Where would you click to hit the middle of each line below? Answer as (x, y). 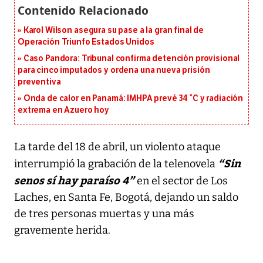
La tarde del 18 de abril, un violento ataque (117, 146)
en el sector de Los (181, 181)
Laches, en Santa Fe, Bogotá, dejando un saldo (126, 197)
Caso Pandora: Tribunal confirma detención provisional (131, 58)
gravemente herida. (62, 230)
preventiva (39, 82)
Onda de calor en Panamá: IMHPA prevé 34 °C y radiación (133, 98)
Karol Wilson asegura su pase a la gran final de (114, 30)
